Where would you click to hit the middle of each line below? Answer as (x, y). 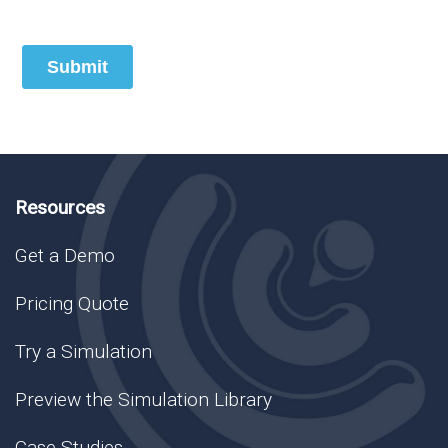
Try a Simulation (83, 352)
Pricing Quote (72, 304)
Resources (60, 208)
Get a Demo (65, 256)
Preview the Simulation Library (143, 400)
